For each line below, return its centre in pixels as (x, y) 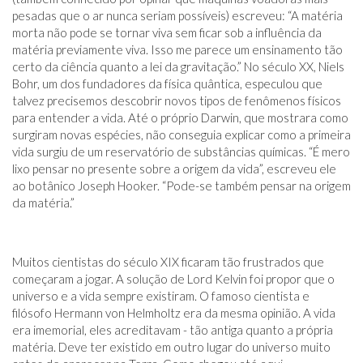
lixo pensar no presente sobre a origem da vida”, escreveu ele (174, 169)
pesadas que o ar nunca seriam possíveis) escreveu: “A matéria (177, 15)
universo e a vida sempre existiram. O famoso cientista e (161, 296)
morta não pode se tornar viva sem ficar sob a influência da (167, 32)
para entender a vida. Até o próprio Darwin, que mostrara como (180, 117)
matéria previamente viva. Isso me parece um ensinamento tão (177, 49)
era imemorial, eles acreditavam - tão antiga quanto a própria (173, 330)
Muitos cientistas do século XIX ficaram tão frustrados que (168, 262)
